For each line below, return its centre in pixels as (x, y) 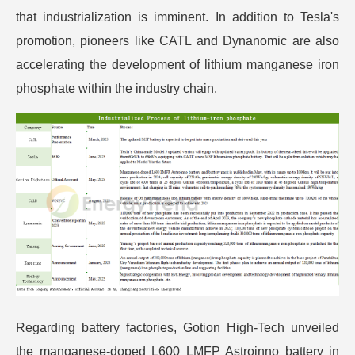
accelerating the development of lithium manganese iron (177, 65)
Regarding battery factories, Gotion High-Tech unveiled (177, 327)
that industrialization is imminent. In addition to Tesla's (177, 17)
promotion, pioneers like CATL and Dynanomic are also (177, 41)
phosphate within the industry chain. (116, 88)
